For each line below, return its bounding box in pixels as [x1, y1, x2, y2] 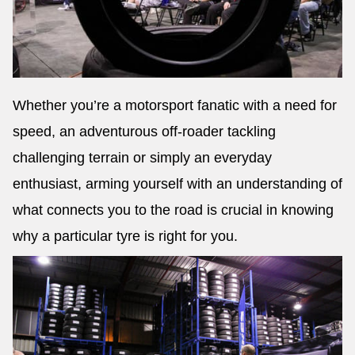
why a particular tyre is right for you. [13, 227, 238, 244]
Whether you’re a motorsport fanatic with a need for [13, 97, 337, 113]
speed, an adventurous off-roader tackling [13, 123, 276, 139]
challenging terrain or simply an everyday [13, 149, 272, 166]
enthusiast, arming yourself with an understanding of [13, 175, 342, 192]
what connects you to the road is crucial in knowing [13, 201, 334, 218]
